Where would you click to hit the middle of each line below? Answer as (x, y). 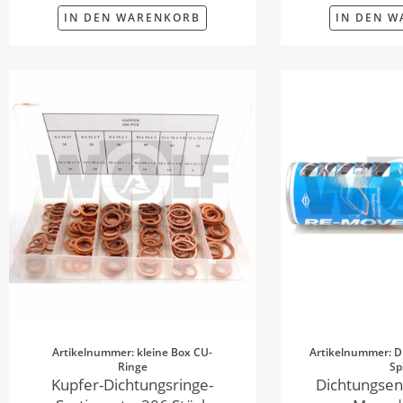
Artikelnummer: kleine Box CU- (132, 352)
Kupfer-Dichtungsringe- (132, 384)
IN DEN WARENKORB (132, 17)
